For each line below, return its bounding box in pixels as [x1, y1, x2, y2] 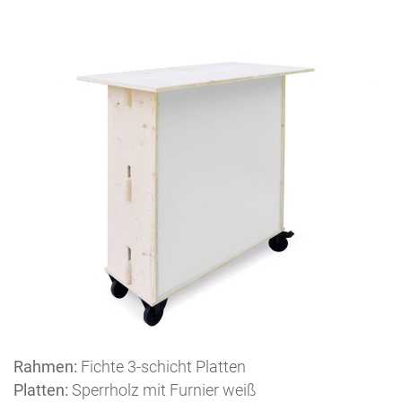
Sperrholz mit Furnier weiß [68, 380, 257, 399]
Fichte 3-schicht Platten [77, 356, 246, 376]
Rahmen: [13, 356, 77, 376]
